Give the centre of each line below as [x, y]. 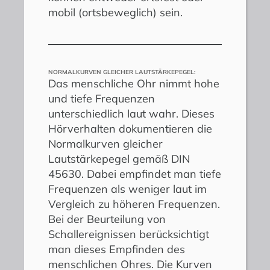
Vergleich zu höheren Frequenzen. [134, 204]
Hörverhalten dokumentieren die [130, 128]
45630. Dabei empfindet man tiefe [135, 174]
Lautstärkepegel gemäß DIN [119, 159]
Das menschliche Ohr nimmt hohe [134, 83]
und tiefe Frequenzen [102, 98]
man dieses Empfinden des [117, 249]
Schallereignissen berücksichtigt [129, 234]
